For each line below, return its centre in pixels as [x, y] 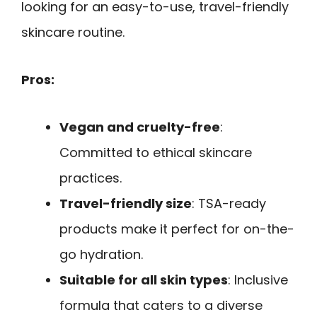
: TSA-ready [229, 203]
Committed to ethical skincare [156, 152]
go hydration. [101, 254]
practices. [91, 178]
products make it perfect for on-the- [177, 229]
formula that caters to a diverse [161, 305]
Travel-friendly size [126, 203]
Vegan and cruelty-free [140, 127]
